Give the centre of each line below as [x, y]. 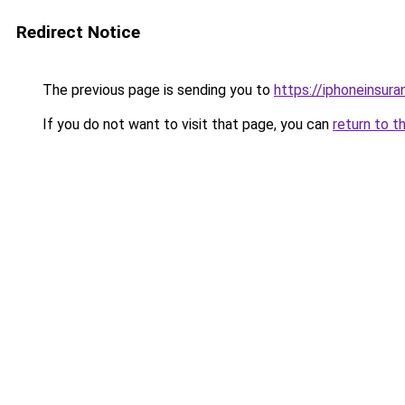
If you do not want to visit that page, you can [186, 124]
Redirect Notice [78, 32]
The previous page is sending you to [156, 90]
